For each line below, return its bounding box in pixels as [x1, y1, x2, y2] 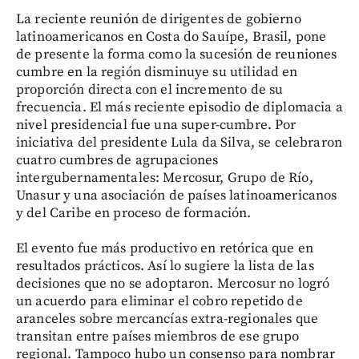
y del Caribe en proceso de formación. [16, 204, 252, 222]
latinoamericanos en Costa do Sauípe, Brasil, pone [16, 28, 327, 46]
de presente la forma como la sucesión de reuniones [16, 46, 337, 63]
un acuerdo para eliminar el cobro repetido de [16, 292, 303, 310]
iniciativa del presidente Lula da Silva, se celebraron [16, 134, 343, 151]
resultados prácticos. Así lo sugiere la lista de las [16, 257, 314, 275]
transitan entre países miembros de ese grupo [16, 328, 300, 345]
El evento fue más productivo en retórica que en [16, 240, 314, 257]
